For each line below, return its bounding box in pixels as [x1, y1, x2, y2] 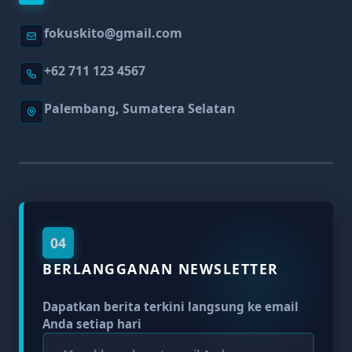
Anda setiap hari [42, 315, 141, 332]
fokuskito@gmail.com [44, 24, 182, 42]
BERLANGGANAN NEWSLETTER [42, 258, 279, 278]
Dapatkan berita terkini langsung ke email [42, 298, 299, 314]
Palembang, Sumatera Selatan [44, 99, 236, 117]
